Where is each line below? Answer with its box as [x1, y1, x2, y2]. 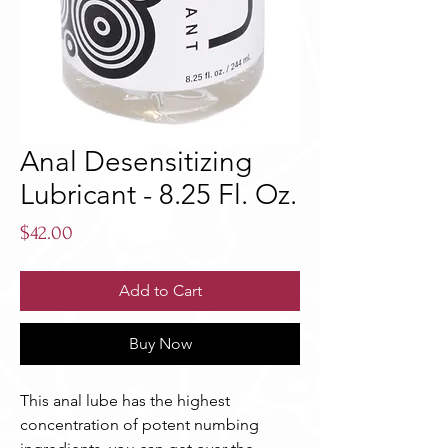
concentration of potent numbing [20, 415, 259, 434]
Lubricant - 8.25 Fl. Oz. [20, 178, 297, 211]
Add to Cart [118, 281, 202, 300]
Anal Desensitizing [20, 145, 252, 178]
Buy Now [128, 334, 192, 353]
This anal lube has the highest [20, 391, 230, 410]
